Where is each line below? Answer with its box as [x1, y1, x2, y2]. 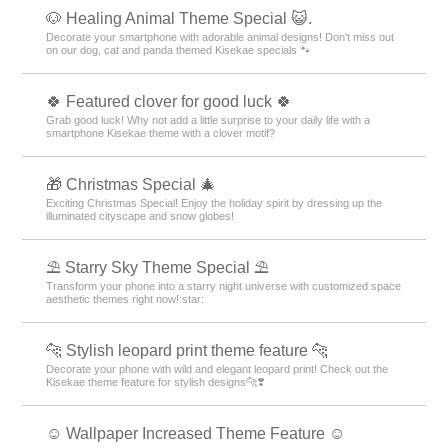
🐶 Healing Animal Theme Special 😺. [46, 9, 313, 27]
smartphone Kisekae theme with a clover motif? [46, 126, 276, 139]
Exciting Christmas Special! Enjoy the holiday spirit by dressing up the [46, 196, 383, 209]
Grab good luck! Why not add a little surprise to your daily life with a [46, 113, 371, 126]
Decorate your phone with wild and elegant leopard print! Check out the [46, 362, 389, 375]
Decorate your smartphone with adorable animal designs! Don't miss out [46, 30, 395, 43]
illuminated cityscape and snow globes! [46, 209, 235, 222]
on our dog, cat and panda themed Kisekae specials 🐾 [46, 43, 312, 56]
